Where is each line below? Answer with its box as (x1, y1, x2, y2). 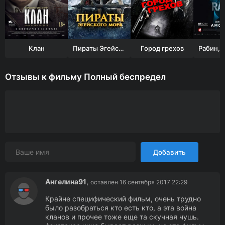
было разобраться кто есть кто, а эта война (45, 203, 196, 212)
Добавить (153, 148, 186, 156)
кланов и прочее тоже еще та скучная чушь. (45, 212, 199, 221)
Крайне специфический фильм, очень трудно (45, 194, 201, 203)
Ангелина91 (45, 177, 86, 186)
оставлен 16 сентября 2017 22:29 (90, 178, 187, 186)
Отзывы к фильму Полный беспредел (5, 72, 166, 82)
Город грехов (140, 44, 184, 52)
